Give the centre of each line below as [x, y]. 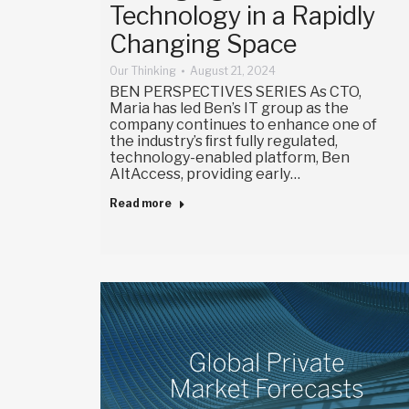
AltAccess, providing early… [205, 173]
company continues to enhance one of [243, 124]
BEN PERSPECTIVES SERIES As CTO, [236, 91]
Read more [141, 203]
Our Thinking [143, 70]
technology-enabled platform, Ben [230, 157]
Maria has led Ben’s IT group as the [229, 108]
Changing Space [203, 44]
